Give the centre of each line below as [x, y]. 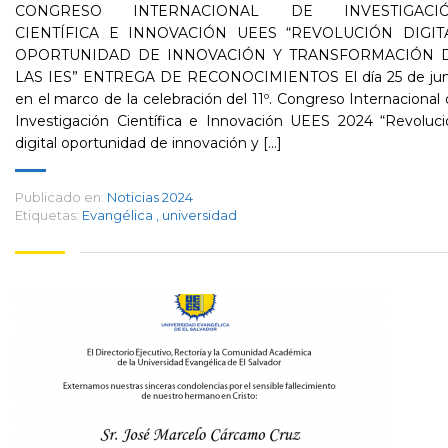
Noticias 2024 [150, 197]
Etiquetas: [47, 215]
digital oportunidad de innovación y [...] [148, 143]
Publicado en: [59, 197]
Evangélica [119, 215]
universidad [199, 215]
